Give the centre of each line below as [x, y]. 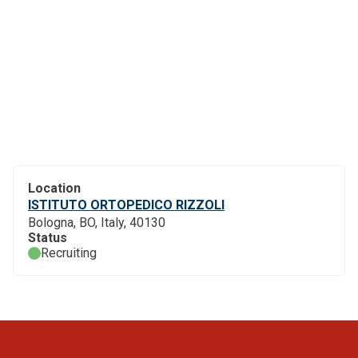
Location [54, 188]
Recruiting [69, 253]
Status [48, 238]
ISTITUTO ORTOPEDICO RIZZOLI [126, 205]
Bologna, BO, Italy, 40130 [97, 223]
